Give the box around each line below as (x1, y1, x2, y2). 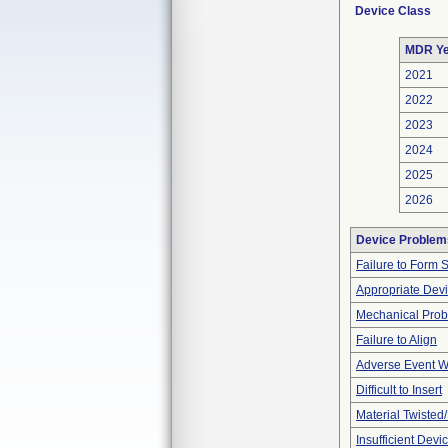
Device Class (355, 4, 431, 18)
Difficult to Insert (356, 383, 442, 397)
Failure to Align (356, 333, 437, 347)
